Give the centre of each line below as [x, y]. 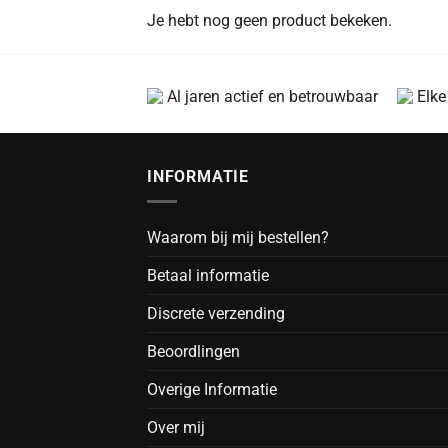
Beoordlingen [193, 351]
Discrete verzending [216, 313]
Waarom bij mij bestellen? [238, 237]
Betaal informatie [208, 275]
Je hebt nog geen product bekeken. [269, 20]
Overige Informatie [212, 389]
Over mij [176, 427]
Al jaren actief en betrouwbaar [272, 97]
